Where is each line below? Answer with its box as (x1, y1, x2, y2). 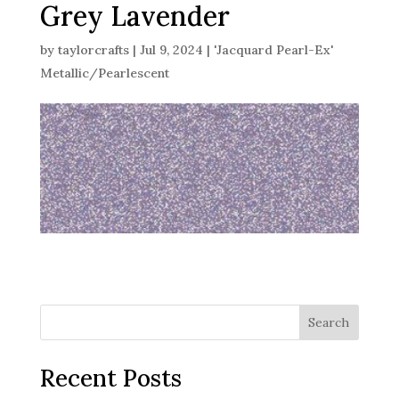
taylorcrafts (57, 41, 129, 58)
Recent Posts (39, 362, 182, 393)
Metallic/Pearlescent (39, 64, 169, 81)
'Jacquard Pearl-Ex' (213, 41, 333, 58)
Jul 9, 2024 (139, 41, 203, 58)
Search (308, 313, 350, 330)
